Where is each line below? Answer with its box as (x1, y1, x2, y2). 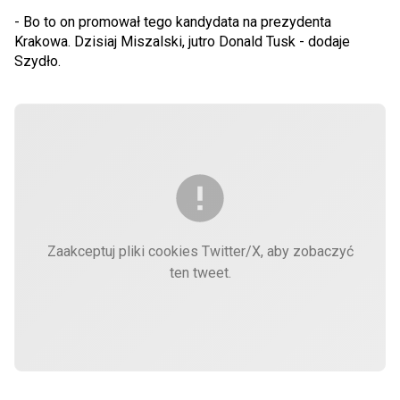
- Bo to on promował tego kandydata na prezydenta (14, 13, 331, 30)
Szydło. (14, 53, 64, 70)
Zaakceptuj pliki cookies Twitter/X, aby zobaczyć (46, 243, 354, 260)
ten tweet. (169, 264, 231, 281)
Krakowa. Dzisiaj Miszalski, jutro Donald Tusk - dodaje (14, 33, 350, 50)
